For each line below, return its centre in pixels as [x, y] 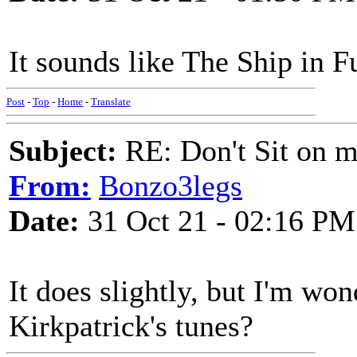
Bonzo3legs [171, 186]
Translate [111, 102]
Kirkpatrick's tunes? [131, 326]
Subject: [63, 151]
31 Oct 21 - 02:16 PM [218, 221]
